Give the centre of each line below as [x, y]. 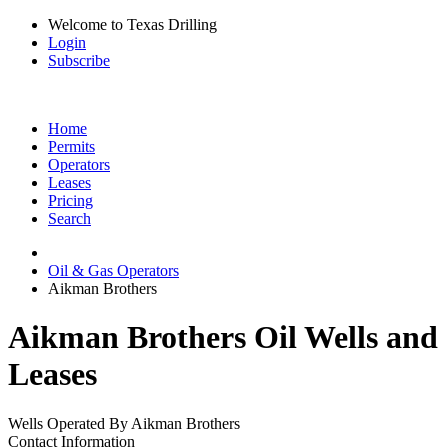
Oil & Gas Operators [113, 270]
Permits [71, 146]
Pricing [70, 200]
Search [69, 218]
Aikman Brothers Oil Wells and [223, 337]
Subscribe [79, 60]
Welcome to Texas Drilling [132, 24]
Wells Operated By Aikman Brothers [124, 423]
